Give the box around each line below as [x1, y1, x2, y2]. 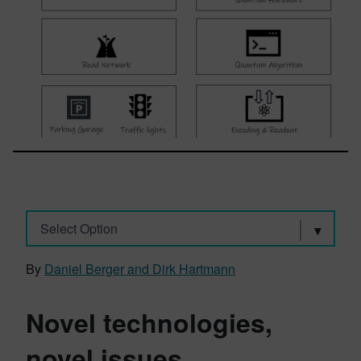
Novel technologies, [26, 304, 272, 341]
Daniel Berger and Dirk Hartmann [44, 259, 235, 278]
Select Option [39, 218, 118, 238]
